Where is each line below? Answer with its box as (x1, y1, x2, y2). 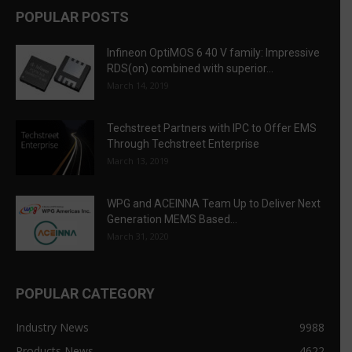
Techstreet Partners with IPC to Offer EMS (107, 122, 317, 135)
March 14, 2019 (107, 79, 169, 92)
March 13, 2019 (107, 155, 169, 167)
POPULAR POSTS (16, 9, 129, 26)
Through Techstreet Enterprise (107, 137, 259, 151)
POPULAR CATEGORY (16, 285, 155, 302)
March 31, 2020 (107, 230, 169, 243)
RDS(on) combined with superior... (107, 62, 273, 75)
